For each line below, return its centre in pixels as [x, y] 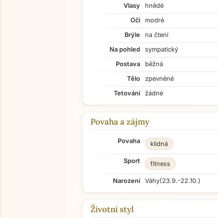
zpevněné [159, 79]
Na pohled [125, 49]
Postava [128, 64]
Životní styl [112, 209]
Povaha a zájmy [120, 122]
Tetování [127, 93]
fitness [160, 164]
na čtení [157, 35]
